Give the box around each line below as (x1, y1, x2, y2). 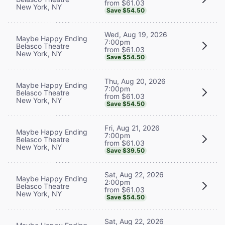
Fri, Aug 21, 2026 (104, 123, 160, 132)
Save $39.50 (106, 146, 145, 154)
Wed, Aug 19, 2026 (104, 30, 167, 39)
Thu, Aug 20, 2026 (104, 76, 166, 85)
